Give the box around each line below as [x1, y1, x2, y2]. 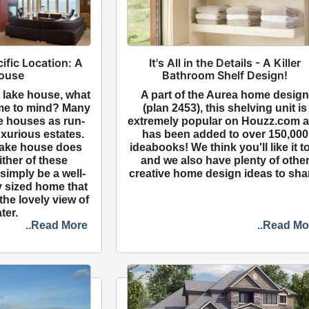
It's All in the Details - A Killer [149, 56, 301, 70]
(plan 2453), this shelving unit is [143, 102, 308, 114]
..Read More [26, 219, 88, 232]
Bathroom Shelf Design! [162, 68, 288, 83]
